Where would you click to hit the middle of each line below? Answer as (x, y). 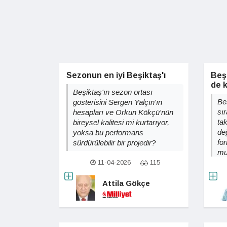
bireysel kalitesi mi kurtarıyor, (121, 122)
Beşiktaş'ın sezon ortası (113, 92)
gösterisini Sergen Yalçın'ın (118, 102)
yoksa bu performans (108, 133)
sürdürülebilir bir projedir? (114, 143)
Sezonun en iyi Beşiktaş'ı (116, 75)
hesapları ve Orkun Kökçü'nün (123, 112)
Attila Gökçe (126, 183)
